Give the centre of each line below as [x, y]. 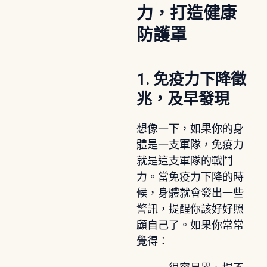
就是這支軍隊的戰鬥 [184, 161]
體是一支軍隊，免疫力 [190, 145]
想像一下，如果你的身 [190, 128]
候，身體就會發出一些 [190, 193]
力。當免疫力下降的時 [190, 177]
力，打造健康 [186, 13]
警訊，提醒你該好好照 [190, 209]
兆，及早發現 [183, 99]
